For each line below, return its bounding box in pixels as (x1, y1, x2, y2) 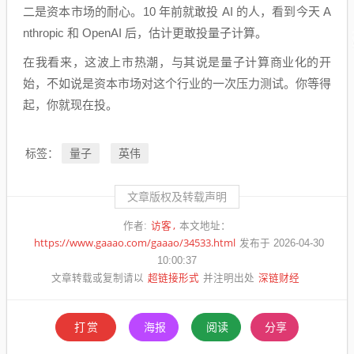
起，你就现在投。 (23, 98, 118, 111)
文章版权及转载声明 (127, 190, 227, 203)
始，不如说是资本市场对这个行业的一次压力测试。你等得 (23, 77, 331, 90)
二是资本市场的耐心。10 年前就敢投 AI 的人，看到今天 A (23, 5, 331, 18)
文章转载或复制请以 (51, 273, 144, 284)
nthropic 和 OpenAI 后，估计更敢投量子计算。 (23, 26, 267, 40)
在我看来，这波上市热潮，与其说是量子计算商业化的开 (23, 55, 331, 69)
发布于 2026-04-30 (239, 238, 324, 249)
